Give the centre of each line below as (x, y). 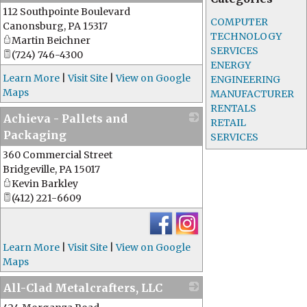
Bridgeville (29, 169)
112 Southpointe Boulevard (66, 12)
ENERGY (231, 65)
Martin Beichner (51, 40)
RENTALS (234, 108)
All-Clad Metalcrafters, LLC (83, 288)
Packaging (35, 135)
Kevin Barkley (45, 184)
